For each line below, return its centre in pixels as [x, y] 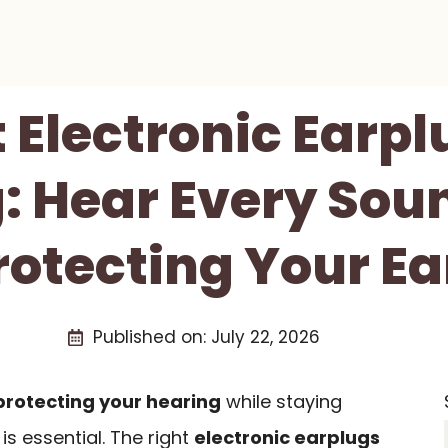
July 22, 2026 [265, 337]
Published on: [151, 337]
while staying [281, 401]
